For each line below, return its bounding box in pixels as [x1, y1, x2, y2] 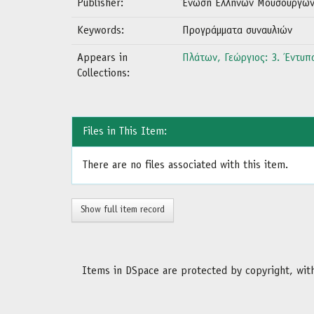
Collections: [77, 68, 130, 79]
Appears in [77, 53, 128, 64]
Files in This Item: [83, 126, 167, 137]
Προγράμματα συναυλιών [182, 25, 292, 36]
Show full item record [81, 205, 165, 215]
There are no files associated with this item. [83, 160, 288, 171]
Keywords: [77, 25, 128, 36]
